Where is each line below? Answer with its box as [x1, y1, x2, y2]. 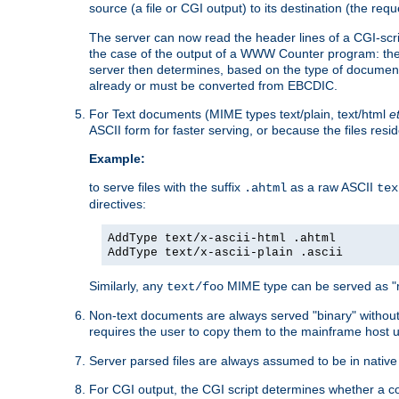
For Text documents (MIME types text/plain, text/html [89, 106, 389, 121]
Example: [89, 151, 145, 166]
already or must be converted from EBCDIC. [89, 77, 338, 93]
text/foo [167, 279, 224, 294]
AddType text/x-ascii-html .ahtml [108, 231, 336, 245]
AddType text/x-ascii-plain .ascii [108, 245, 343, 259]
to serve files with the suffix [89, 179, 244, 194]
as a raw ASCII [287, 179, 377, 194]
